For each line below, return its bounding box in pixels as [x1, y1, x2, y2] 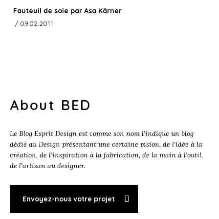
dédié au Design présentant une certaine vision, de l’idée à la [10, 140, 202, 149]
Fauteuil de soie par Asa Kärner [13, 6, 122, 16]
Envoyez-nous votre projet [22, 195, 115, 204]
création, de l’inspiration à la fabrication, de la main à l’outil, [10, 151, 203, 160]
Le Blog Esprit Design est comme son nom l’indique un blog [10, 129, 194, 138]
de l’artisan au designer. [10, 161, 85, 171]
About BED [10, 96, 92, 114]
